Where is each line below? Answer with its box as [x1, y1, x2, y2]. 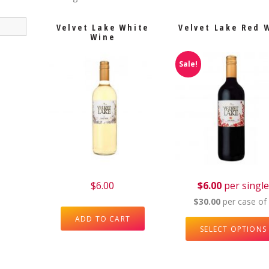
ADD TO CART [74, 213, 130, 224]
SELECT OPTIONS [200, 223, 267, 234]
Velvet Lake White [56, 22, 150, 34]
